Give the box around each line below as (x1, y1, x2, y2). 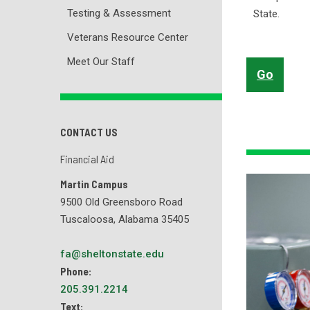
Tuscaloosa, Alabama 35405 (60, 212, 189, 226)
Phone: (60, 264, 91, 277)
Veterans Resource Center (67, 30, 188, 44)
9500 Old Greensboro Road (60, 195, 183, 208)
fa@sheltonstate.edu (60, 247, 164, 260)
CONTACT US (60, 125, 118, 138)
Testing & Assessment (67, 6, 171, 19)
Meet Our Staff (67, 55, 135, 68)
